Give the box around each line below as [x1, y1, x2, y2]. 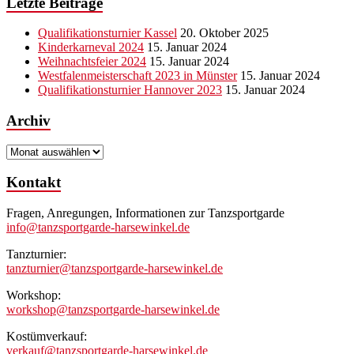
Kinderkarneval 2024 [38, 40, 144, 55]
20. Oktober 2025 [180, 26, 269, 40]
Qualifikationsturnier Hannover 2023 [38, 83, 222, 97]
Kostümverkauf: [6, 330, 87, 344]
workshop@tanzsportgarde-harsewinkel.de [6, 303, 220, 317]
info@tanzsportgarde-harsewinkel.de [6, 220, 190, 235]
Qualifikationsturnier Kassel [38, 26, 177, 40]
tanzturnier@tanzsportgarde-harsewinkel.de [6, 262, 223, 276]
